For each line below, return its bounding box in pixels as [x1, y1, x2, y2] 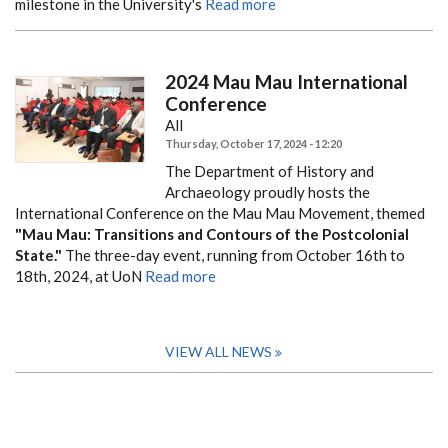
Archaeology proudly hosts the [165, 183, 370, 201]
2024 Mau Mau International [165, 70, 408, 93]
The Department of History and [165, 162, 374, 180]
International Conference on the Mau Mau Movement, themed [15, 204, 425, 222]
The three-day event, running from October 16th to [62, 246, 405, 264]
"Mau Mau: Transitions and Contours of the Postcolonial [15, 225, 409, 243]
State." [15, 246, 62, 264]
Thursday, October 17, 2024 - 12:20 [165, 137, 342, 150]
